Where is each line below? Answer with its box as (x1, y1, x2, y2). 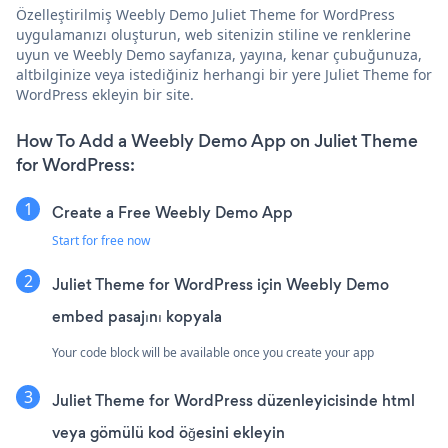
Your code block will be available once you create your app (52, 344, 374, 362)
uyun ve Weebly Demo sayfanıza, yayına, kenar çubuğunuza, (16, 45, 422, 65)
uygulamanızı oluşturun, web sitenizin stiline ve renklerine (16, 25, 411, 45)
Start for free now (52, 232, 150, 250)
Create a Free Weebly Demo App (52, 202, 293, 224)
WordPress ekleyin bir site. (16, 85, 194, 105)
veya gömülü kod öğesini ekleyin (52, 422, 285, 444)
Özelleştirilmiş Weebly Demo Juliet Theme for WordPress (16, 5, 395, 25)
